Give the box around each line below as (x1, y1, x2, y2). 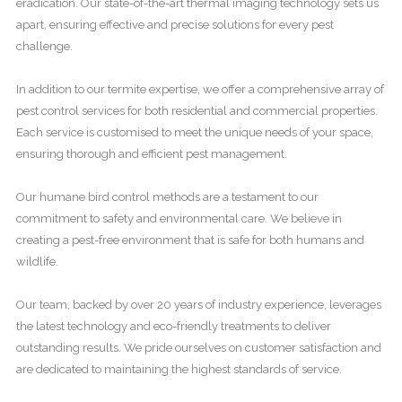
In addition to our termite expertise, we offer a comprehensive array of (16, 83, 384, 96)
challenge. (16, 39, 73, 53)
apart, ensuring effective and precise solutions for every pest (16, 18, 334, 31)
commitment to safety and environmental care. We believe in (16, 212, 342, 225)
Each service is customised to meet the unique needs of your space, (16, 126, 373, 139)
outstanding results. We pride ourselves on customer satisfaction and (16, 341, 381, 354)
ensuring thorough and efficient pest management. (16, 147, 287, 161)
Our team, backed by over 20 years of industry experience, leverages (16, 298, 381, 311)
